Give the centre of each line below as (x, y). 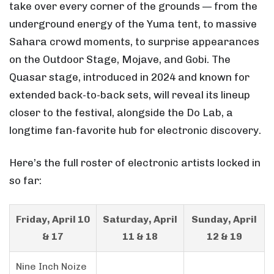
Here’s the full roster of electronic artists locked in (135, 162)
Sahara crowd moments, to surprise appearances (134, 41)
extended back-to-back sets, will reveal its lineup (130, 94)
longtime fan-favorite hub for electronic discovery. (135, 130)
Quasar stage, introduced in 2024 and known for (129, 77)
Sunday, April (224, 219)
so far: (25, 180)
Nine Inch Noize (51, 266)
